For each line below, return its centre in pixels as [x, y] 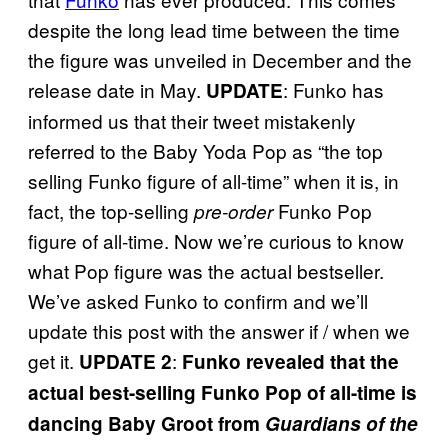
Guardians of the [341, 423]
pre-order [233, 210]
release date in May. [117, 89]
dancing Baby [94, 423]
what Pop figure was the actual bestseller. [206, 270]
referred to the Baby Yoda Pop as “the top [205, 150]
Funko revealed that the [290, 361]
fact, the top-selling [111, 210]
